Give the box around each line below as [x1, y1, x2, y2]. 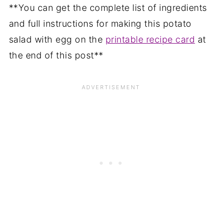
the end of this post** [8, 50, 104, 60]
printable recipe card [105, 34, 195, 45]
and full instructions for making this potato [8, 18, 192, 29]
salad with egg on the [8, 34, 106, 45]
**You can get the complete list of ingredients [8, 2, 207, 13]
